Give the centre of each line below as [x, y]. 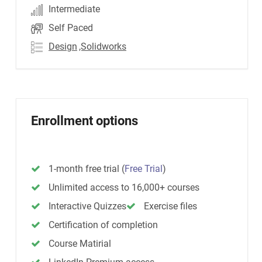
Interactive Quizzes [87, 206]
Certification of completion [103, 225]
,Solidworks [103, 46]
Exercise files [170, 206]
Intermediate [74, 9]
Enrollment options [85, 121]
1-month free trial [85, 169]
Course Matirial [80, 244]
